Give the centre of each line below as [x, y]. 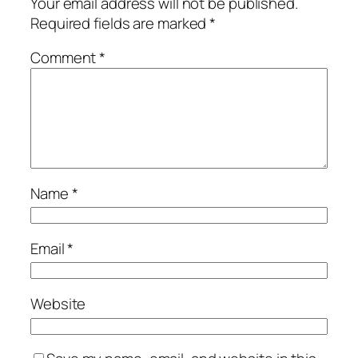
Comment [65, 58]
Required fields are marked [120, 23]
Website [58, 303]
